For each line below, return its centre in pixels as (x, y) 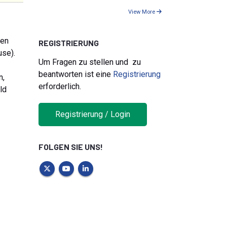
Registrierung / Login (93, 115)
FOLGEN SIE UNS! (71, 147)
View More (142, 12)
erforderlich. (60, 86)
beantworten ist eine (76, 74)
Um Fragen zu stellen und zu (90, 62)
